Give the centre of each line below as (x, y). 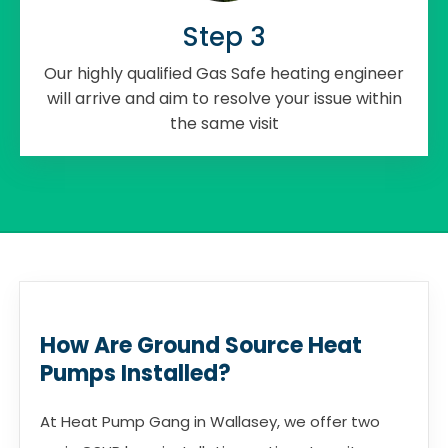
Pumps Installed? (135, 373)
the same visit (224, 123)
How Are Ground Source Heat (201, 345)
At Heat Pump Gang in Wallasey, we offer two (210, 421)
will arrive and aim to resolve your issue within (224, 98)
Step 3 (224, 36)
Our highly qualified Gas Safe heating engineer (224, 73)
